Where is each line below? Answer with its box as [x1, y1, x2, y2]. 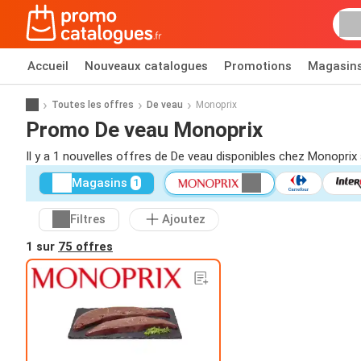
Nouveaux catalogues [85, 59, 208, 73]
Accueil [27, 59, 68, 73]
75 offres [58, 239, 113, 254]
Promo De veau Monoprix [26, 117, 263, 142]
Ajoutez [162, 212, 205, 227]
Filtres [70, 212, 106, 227]
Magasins [72, 176, 127, 191]
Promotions [224, 59, 292, 73]
